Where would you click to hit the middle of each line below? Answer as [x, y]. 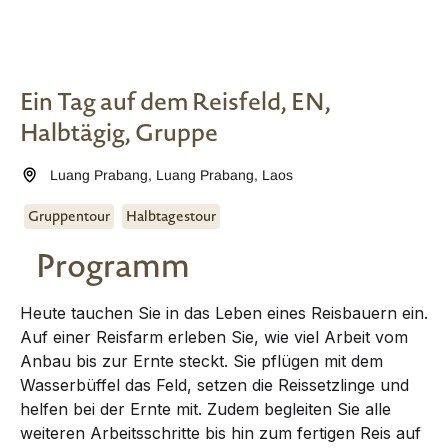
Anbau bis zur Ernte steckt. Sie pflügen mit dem [201, 360]
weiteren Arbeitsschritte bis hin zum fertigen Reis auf [220, 432]
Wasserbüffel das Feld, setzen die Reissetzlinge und [214, 384]
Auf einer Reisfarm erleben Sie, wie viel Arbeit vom [214, 336]
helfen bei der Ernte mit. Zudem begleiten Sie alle [205, 408]
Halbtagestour [171, 215]
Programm [113, 265]
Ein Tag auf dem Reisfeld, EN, [175, 101]
